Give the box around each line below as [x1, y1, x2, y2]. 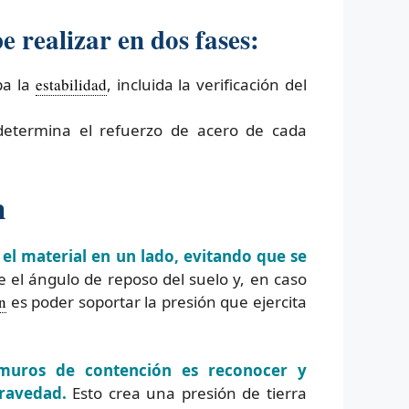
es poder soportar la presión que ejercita [6, 290, 308, 312]
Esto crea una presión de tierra [66, 383, 308, 404]
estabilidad [35, 74, 107, 96]
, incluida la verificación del [106, 74, 308, 96]
